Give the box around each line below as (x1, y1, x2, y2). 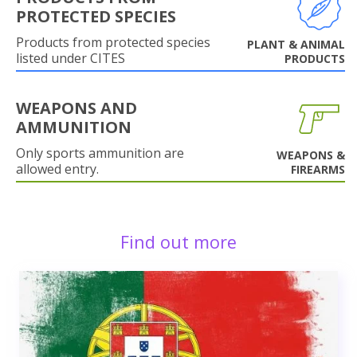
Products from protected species (16, 33, 210, 51)
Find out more (120, 229, 237, 253)
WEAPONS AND (16, 96, 137, 119)
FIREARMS (291, 161, 345, 177)
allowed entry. (16, 159, 99, 178)
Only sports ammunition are (16, 143, 184, 162)
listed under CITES (16, 49, 125, 67)
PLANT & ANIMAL (247, 36, 345, 52)
